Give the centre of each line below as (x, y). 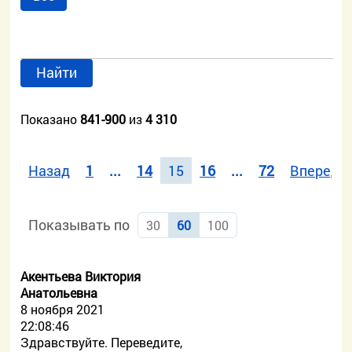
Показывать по (79, 225)
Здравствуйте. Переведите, (102, 342)
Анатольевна (59, 293)
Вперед (315, 170)
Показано (51, 119)
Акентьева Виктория (81, 276)
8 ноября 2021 (63, 309)
